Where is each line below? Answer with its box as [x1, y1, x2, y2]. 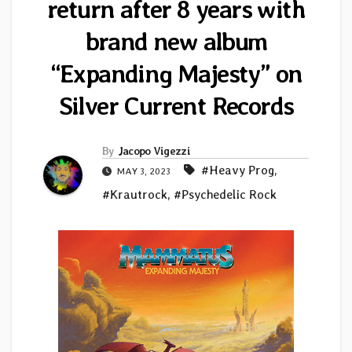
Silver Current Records [58, 90, 294, 122]
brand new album [85, 26, 267, 57]
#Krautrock [102, 187, 167, 203]
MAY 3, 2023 [115, 166, 173, 178]
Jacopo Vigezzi [117, 145, 190, 158]
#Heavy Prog [201, 163, 274, 178]
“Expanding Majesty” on [49, 58, 302, 90]
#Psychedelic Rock [174, 187, 277, 203]
